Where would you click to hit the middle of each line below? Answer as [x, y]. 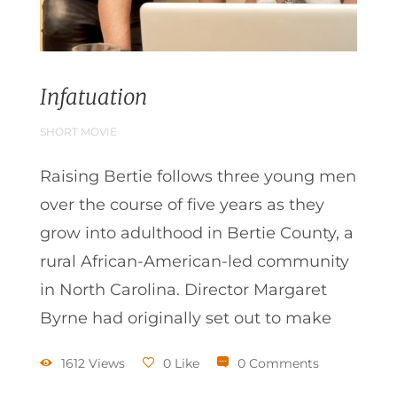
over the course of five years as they [182, 204]
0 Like [181, 363]
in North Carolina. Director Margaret [183, 289]
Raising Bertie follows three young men [198, 176]
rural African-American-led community [195, 261]
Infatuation [93, 97]
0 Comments [278, 363]
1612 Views [93, 363]
